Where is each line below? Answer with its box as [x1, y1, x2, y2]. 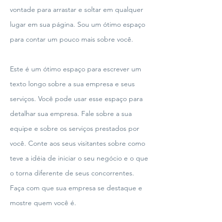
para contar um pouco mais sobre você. [10, 35, 133, 44]
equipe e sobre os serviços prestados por [10, 124, 139, 133]
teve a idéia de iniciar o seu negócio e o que [10, 154, 148, 163]
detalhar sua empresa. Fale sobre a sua [10, 109, 132, 118]
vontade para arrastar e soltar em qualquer [10, 5, 143, 14]
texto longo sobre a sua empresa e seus [10, 79, 135, 88]
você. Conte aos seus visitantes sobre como [10, 139, 145, 148]
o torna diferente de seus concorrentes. [10, 168, 134, 177]
